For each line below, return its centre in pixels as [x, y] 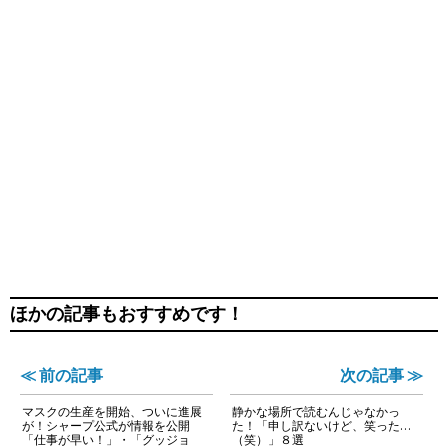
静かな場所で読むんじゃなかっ [316, 411]
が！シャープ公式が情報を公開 [106, 425]
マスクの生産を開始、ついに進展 [112, 411]
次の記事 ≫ [381, 374]
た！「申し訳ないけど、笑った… [322, 425]
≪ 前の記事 [61, 374]
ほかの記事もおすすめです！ [127, 314]
